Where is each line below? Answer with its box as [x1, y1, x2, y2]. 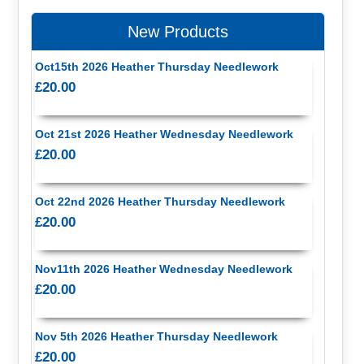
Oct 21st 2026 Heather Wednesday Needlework [34, 127, 293, 141]
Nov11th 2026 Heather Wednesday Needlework [34, 262, 292, 276]
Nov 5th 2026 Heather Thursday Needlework [34, 330, 278, 344]
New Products [128, 22, 229, 41]
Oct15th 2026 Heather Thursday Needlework [34, 59, 279, 73]
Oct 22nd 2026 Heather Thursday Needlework [34, 194, 285, 208]
